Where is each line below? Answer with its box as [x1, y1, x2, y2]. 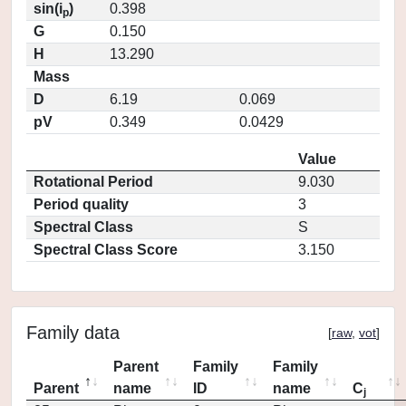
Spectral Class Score [34, 242, 178, 257]
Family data [26, 323, 120, 343]
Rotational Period [34, 174, 153, 189]
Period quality [34, 197, 129, 212]
